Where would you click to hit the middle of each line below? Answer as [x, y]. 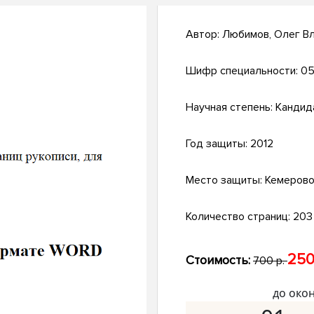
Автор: [204, 35]
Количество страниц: [239, 217]
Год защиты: [218, 144]
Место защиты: [225, 180]
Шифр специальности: [243, 71]
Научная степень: [231, 108]
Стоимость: [218, 260]
